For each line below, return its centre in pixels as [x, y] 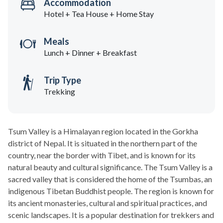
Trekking [59, 92]
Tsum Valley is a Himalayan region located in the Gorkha [103, 131]
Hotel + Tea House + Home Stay [99, 14]
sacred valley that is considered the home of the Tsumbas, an [110, 179]
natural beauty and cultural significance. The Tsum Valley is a [110, 167]
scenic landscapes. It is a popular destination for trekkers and [111, 215]
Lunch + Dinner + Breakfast [90, 53]
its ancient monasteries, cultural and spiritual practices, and [108, 203]
